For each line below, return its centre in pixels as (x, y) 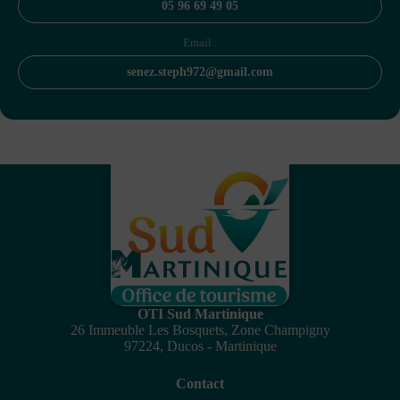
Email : (200, 42)
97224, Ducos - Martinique (200, 346)
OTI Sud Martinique (200, 314)
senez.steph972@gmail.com (200, 71)
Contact (200, 384)
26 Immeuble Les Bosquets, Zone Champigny (200, 330)
